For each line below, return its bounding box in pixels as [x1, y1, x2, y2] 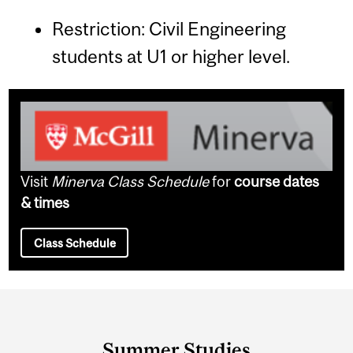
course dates [234, 172, 320, 190]
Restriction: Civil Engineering [51, 17, 286, 39]
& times [20, 193, 70, 211]
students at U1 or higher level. [51, 45, 290, 67]
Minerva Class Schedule [51, 172, 210, 190]
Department [13, 292, 154, 322]
